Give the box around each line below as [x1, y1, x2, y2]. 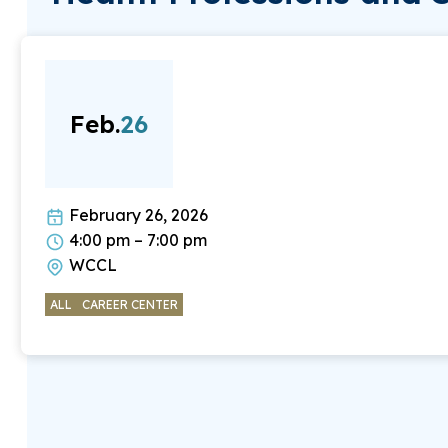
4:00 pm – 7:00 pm [64, 229, 207, 250]
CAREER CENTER [81, 296, 178, 312]
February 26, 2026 [64, 204, 208, 225]
